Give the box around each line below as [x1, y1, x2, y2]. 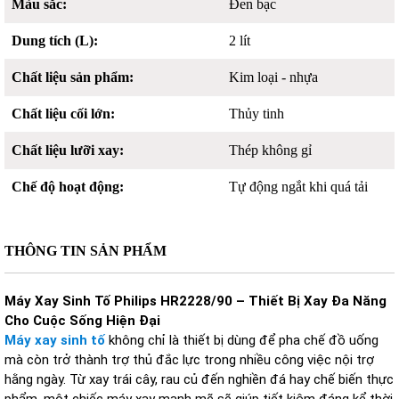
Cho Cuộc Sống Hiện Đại [4, 313, 160, 329]
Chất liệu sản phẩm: [12, 69, 134, 85]
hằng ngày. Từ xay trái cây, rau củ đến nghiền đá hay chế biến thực [4, 371, 394, 387]
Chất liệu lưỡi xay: [12, 142, 124, 158]
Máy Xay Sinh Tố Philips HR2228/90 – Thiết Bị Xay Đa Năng [4, 293, 387, 309]
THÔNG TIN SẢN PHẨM [4, 243, 167, 258]
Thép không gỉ [229, 142, 313, 158]
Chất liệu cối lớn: [12, 106, 115, 121]
